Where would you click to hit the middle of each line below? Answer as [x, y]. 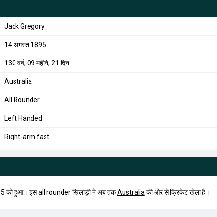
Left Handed [23, 118]
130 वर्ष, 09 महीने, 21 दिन [37, 63]
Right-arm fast [27, 137]
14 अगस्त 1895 [25, 45]
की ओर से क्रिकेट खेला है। [177, 192]
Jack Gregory [24, 26]
